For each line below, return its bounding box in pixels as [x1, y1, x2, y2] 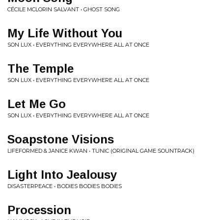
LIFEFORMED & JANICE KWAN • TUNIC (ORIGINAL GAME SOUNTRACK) [7, 147, 194, 154]
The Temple [7, 62, 74, 75]
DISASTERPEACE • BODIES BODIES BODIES [7, 183, 122, 190]
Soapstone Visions [7, 133, 114, 146]
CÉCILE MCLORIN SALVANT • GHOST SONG [7, 6, 120, 13]
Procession [7, 203, 71, 217]
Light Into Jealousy [7, 168, 117, 181]
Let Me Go [7, 97, 66, 110]
